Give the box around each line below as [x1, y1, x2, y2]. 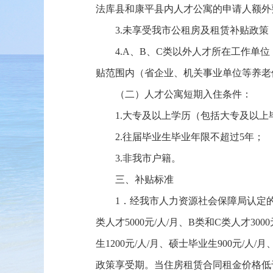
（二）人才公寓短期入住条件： [115, 89, 252, 99]
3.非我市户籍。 [115, 153, 181, 163]
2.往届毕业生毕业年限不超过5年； [115, 132, 264, 142]
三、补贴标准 [115, 174, 174, 185]
